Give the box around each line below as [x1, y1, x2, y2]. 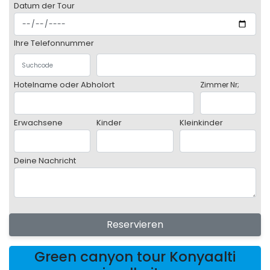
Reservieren [107, 218, 163, 232]
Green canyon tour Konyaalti [34, 247, 236, 267]
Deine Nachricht [14, 155, 76, 167]
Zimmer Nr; [200, 80, 239, 90]
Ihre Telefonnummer [14, 38, 94, 49]
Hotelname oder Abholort [14, 79, 115, 91]
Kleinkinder [179, 117, 223, 129]
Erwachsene [14, 117, 63, 129]
